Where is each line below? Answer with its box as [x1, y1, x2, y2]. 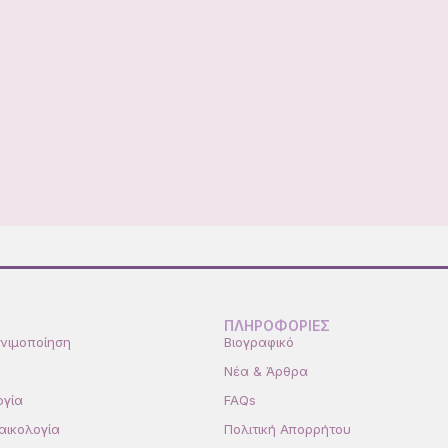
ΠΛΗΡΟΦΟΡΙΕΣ [224, 316, 330, 334]
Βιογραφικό [224, 333, 294, 350]
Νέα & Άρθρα [224, 362, 308, 379]
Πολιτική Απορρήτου [224, 420, 351, 437]
